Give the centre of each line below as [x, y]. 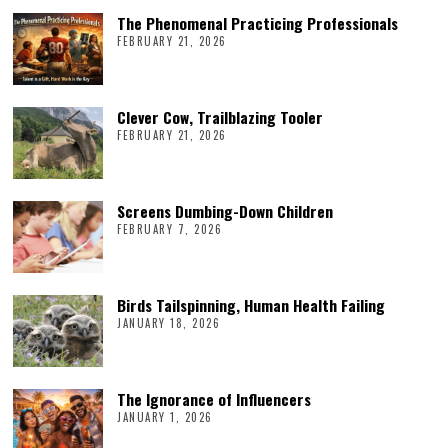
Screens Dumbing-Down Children [225, 210]
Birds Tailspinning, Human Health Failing [251, 304]
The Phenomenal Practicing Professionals [258, 22]
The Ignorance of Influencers [214, 398]
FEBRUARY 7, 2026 [170, 229]
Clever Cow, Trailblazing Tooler [220, 116]
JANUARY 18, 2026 [169, 323]
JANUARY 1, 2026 [165, 417]
